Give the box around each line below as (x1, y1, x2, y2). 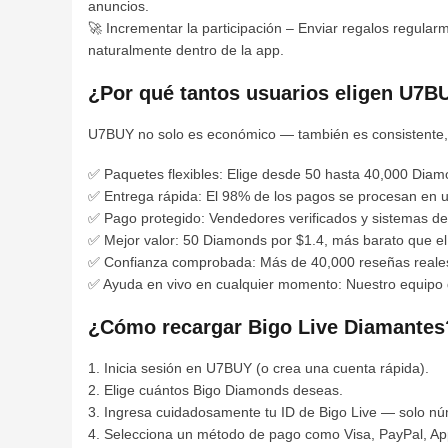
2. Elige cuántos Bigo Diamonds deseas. (88, 382, 343, 398)
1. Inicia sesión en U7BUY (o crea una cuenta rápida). (88, 360, 429, 376)
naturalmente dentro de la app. (88, 42, 284, 58)
